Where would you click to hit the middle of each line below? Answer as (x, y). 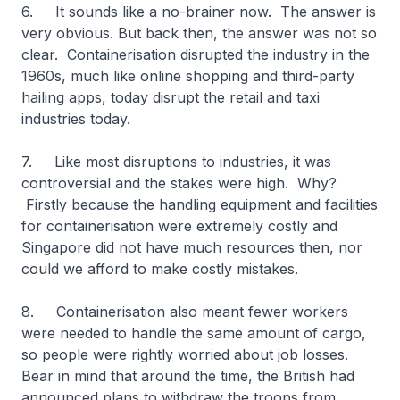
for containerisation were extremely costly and (179, 226)
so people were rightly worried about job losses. (189, 354)
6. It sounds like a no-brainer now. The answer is (199, 12)
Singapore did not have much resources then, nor (192, 247)
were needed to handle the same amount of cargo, (194, 333)
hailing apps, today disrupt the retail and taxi (171, 97)
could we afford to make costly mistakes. (164, 269)
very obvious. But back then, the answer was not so (199, 33)
